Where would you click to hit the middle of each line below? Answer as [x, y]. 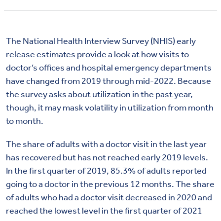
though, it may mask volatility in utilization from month [110, 108]
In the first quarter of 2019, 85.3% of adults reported [106, 171]
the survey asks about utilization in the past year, [99, 94]
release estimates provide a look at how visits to [97, 55]
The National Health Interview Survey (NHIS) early [101, 41]
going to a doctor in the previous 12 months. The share [110, 184]
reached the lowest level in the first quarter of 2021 [104, 211]
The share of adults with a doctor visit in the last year [106, 144]
